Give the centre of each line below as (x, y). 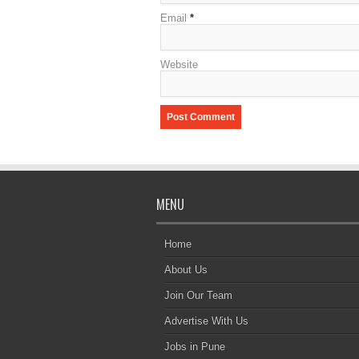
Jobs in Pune (194, 347)
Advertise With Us (206, 321)
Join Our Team (198, 296)
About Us (186, 270)
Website (179, 65)
